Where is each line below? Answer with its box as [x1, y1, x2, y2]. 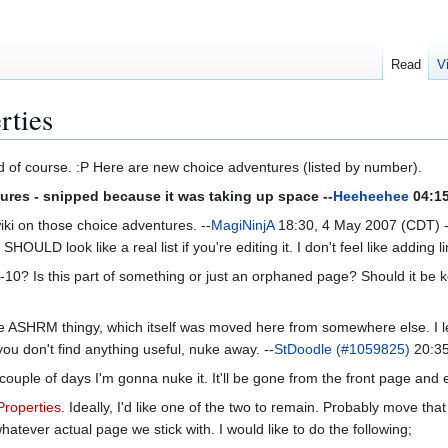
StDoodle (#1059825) [274, 341, 410, 358]
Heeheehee [333, 188, 409, 205]
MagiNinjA [211, 217, 274, 234]
